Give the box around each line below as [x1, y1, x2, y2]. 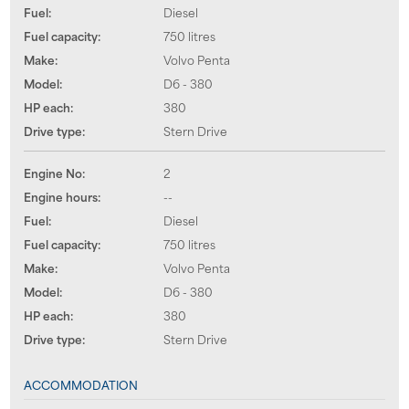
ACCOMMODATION [23, 374, 138, 393]
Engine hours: [23, 186, 100, 205]
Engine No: [23, 163, 85, 182]
